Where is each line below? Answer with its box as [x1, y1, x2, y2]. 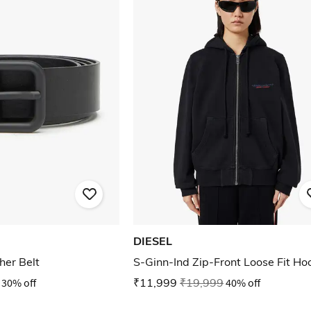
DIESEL [133, 234, 172, 249]
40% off [226, 276, 260, 290]
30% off [1, 276, 36, 290]
